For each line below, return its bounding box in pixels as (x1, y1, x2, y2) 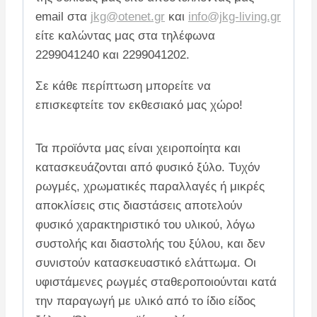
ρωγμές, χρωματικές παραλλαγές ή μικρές (35, 179, 265, 193)
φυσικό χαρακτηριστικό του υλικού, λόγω (35, 217, 255, 231)
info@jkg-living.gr (188, 9, 281, 23)
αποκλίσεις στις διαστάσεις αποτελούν (35, 198, 243, 212)
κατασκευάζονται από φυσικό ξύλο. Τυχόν (35, 160, 260, 174)
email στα (35, 9, 91, 23)
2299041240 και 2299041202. (35, 47, 190, 62)
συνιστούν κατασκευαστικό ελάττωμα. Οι (35, 255, 256, 270)
